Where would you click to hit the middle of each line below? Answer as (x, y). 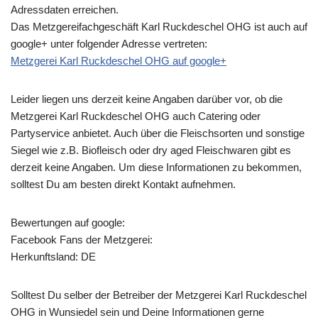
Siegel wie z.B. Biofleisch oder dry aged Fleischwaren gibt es (151, 150)
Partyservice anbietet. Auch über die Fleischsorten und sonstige (158, 133)
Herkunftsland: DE (53, 257)
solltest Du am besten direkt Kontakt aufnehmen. (123, 184)
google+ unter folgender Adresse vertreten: (109, 44)
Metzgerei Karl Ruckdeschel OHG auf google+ (119, 61)
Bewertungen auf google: (68, 223)
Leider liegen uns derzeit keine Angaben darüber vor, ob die (147, 99)
